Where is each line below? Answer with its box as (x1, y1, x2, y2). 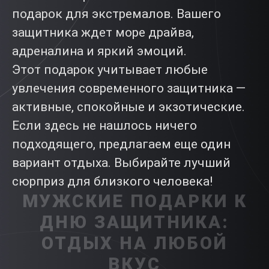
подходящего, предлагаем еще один (12, 137, 231, 151)
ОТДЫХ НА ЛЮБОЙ (41, 233, 228, 253)
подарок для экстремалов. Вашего (12, 7, 221, 21)
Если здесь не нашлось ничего (12, 118, 197, 133)
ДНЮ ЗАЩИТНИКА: (39, 212, 230, 232)
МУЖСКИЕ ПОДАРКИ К (22, 191, 247, 211)
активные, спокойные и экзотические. (12, 100, 245, 114)
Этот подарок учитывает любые (12, 62, 208, 77)
